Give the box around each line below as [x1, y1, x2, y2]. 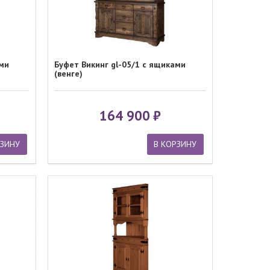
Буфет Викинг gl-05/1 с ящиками [54, 58, 186, 70]
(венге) [54, 67, 83, 79]
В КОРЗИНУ [154, 139, 197, 150]
